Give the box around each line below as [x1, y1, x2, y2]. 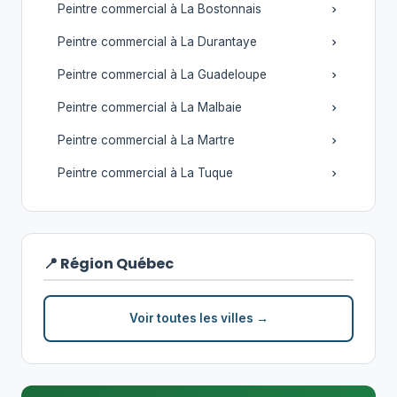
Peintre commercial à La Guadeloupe [58, 67, 267, 82]
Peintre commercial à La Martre [58, 133, 235, 147]
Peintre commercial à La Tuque [58, 166, 233, 180]
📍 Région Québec [43, 253, 174, 274]
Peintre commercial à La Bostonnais [58, 2, 261, 16]
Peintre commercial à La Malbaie [58, 100, 242, 114]
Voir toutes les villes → [128, 311, 269, 325]
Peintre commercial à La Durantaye [58, 35, 257, 49]
